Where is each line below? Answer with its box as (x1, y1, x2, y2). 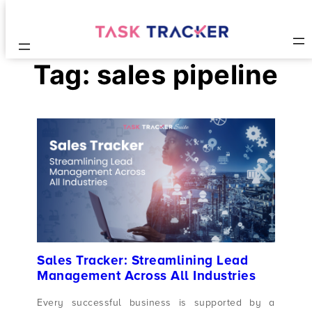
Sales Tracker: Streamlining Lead (37, 253, 249, 269)
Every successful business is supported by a (37, 296, 275, 309)
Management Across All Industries (37, 268, 256, 284)
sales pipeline (96, 58, 279, 91)
